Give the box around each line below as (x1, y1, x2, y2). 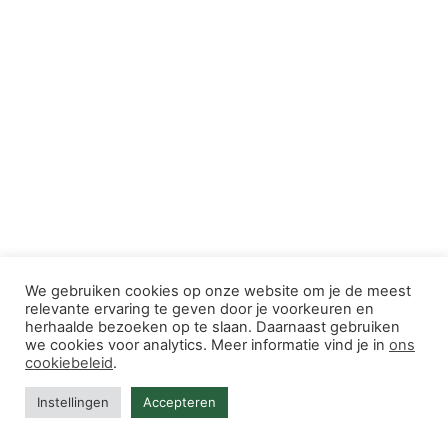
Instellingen (37, 394, 109, 410)
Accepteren (143, 394, 216, 410)
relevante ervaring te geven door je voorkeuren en (25, 300, 374, 318)
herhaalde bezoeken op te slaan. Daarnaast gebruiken (25, 318, 400, 336)
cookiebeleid (25, 354, 113, 372)
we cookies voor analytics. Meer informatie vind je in (25, 336, 389, 354)
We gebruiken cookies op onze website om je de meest (25, 282, 411, 300)
